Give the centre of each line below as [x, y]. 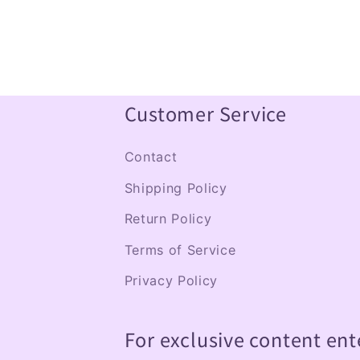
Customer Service [205, 114]
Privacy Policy [171, 281]
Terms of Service [180, 250]
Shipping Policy [176, 188]
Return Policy [168, 219]
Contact [151, 157]
